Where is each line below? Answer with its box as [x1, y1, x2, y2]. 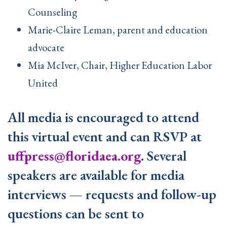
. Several [141, 146, 186, 165]
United [28, 76, 60, 90]
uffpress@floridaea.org [8, 146, 141, 165]
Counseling [28, 5, 83, 19]
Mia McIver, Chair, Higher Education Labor [28, 58, 212, 72]
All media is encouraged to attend [8, 108, 199, 127]
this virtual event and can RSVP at [8, 127, 202, 146]
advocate [28, 41, 66, 55]
